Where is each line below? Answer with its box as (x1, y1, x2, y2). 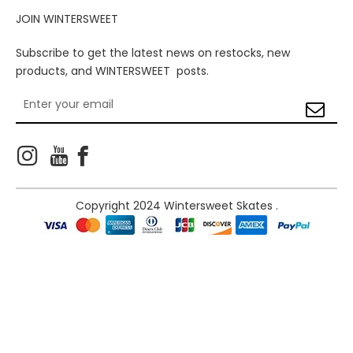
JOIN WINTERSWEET (16, 11, 118, 27)
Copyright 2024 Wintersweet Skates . (75, 198, 278, 214)
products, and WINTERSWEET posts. (16, 63, 209, 79)
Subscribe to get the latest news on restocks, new (16, 45, 290, 61)
